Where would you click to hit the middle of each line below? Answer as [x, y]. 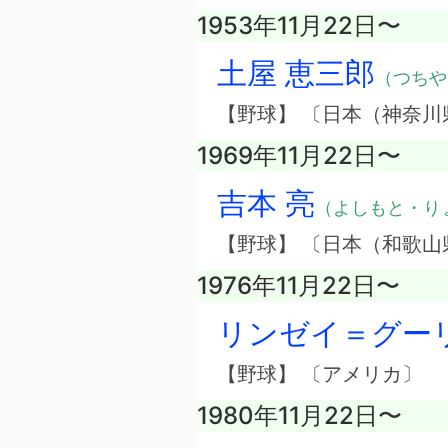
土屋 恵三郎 [296, 73]
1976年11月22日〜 [298, 286]
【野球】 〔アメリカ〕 [319, 374]
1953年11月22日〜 [299, 26]
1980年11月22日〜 [299, 416]
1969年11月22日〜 [299, 156]
